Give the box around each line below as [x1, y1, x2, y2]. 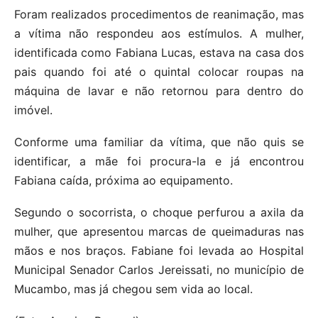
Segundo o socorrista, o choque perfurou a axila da [14, 205, 304, 219]
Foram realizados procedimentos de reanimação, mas [14, 7, 304, 21]
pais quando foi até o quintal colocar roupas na [14, 65, 304, 79]
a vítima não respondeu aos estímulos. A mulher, [14, 26, 304, 40]
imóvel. [14, 103, 53, 117]
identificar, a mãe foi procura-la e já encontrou [14, 154, 304, 168]
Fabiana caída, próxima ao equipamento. [14, 173, 233, 187]
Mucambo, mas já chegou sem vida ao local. [14, 282, 253, 296]
